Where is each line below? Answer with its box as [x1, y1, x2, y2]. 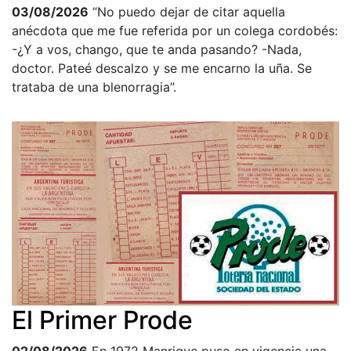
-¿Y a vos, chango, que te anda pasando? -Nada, [12, 41, 302, 57]
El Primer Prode [12, 304, 193, 335]
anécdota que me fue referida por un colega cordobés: [12, 22, 338, 38]
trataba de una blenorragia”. [12, 78, 176, 95]
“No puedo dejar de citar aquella [92, 3, 285, 20]
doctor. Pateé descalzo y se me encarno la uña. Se [12, 60, 312, 76]
